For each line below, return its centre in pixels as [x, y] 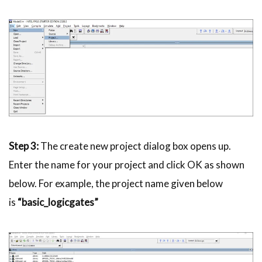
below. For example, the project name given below [116, 183]
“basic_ [33, 202]
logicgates [71, 202]
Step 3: [24, 146]
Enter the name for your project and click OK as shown [127, 164]
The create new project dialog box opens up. [135, 146]
